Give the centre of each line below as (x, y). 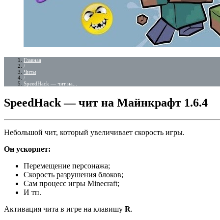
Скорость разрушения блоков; (73, 174)
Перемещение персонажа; (67, 165)
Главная (32, 60)
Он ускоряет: (27, 149)
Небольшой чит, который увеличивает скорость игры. (94, 132)
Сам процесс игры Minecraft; (71, 183)
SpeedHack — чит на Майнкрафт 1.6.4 (106, 102)
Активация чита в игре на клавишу (64, 209)
